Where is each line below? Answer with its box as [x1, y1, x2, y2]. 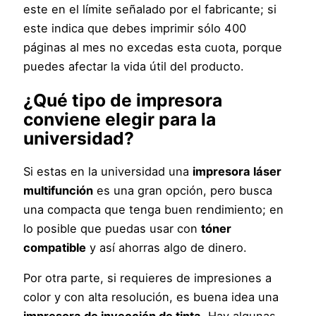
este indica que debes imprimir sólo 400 [23, 21, 247, 36]
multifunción [23, 183, 94, 197]
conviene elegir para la [23, 108, 217, 130]
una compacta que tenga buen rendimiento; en [23, 202, 284, 217]
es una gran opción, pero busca [93, 183, 273, 197]
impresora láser [193, 164, 282, 178]
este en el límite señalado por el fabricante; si [23, 2, 277, 17]
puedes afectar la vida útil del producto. [23, 59, 245, 74]
